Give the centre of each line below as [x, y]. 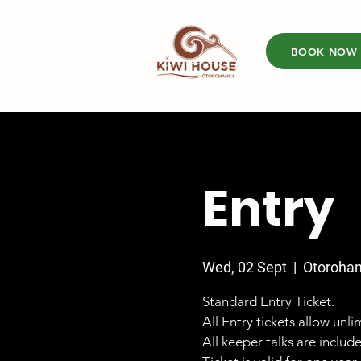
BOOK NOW [324, 51]
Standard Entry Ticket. [268, 301]
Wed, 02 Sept [244, 267]
